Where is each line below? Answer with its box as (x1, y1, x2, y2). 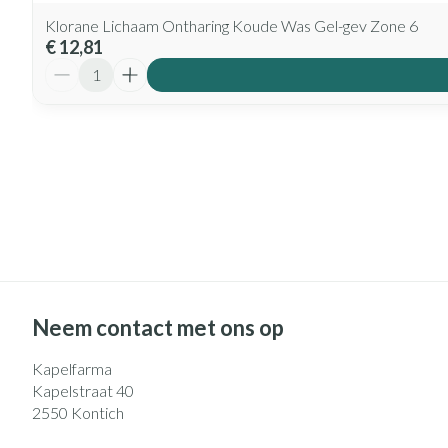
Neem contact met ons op (32, 313, 284, 341)
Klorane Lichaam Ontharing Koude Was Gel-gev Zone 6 (45, 15, 418, 35)
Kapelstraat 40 (32, 380, 134, 400)
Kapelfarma (32, 358, 112, 378)
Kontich (71, 402, 124, 422)
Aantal (44, 56, 93, 76)
